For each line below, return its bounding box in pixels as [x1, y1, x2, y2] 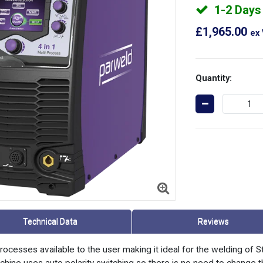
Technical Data [23, 217, 78, 227]
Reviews [197, 217, 229, 227]
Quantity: [195, 73, 232, 84]
